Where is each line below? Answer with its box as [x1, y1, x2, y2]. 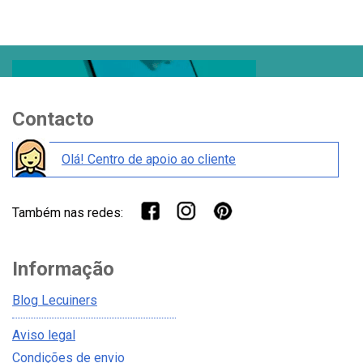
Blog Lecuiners [12, 293, 97, 309]
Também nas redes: [12, 204, 123, 220]
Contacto [12, 108, 94, 131]
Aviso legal [12, 327, 75, 344]
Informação [12, 258, 114, 281]
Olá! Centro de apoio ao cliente [62, 152, 236, 168]
